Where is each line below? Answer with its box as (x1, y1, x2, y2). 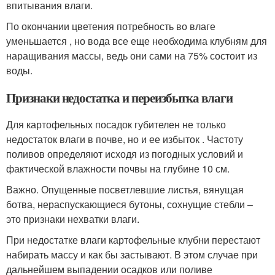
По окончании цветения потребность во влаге (6, 19, 215, 33)
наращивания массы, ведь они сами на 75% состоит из (6, 48, 257, 63)
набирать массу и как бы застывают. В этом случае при (6, 247, 258, 261)
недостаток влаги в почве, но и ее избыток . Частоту (6, 132, 243, 146)
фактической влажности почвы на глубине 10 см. (6, 161, 230, 176)
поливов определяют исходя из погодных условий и (6, 147, 243, 161)
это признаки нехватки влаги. (6, 212, 139, 226)
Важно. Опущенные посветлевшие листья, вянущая (6, 182, 244, 196)
